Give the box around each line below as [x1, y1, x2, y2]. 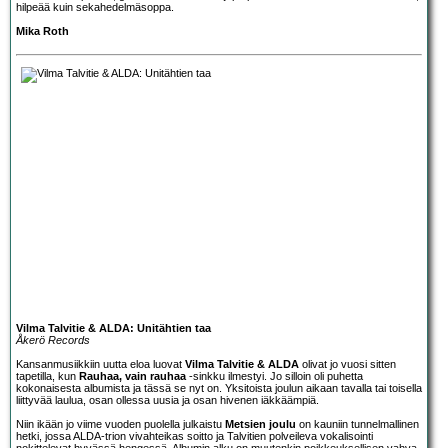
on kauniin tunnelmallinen [296, 417, 419, 430]
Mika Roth [16, 24, 69, 37]
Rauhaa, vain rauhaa [79, 369, 186, 382]
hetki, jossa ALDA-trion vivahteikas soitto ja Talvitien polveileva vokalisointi [16, 429, 373, 442]
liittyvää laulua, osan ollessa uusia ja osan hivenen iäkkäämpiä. [16, 393, 319, 406]
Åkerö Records [16, 333, 90, 346]
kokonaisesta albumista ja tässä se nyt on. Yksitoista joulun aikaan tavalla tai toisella [16, 381, 422, 394]
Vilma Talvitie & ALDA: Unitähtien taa [16, 321, 211, 334]
